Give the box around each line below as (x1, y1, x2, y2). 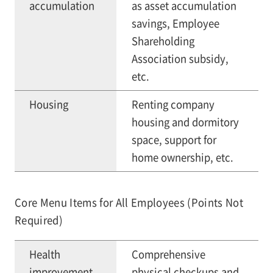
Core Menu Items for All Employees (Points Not (14, 195, 243, 210)
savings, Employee (131, 16, 219, 31)
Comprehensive (131, 247, 205, 262)
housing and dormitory (131, 115, 239, 130)
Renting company (131, 97, 214, 112)
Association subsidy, (131, 51, 229, 66)
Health (29, 247, 60, 262)
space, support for (131, 132, 216, 147)
